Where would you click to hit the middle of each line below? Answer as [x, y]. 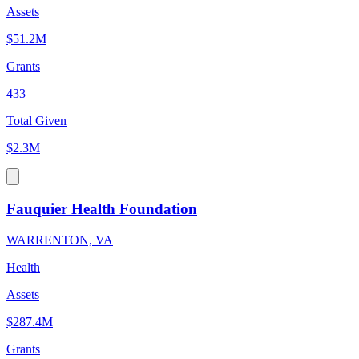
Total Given [36, 121]
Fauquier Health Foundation [102, 208]
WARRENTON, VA [60, 240]
